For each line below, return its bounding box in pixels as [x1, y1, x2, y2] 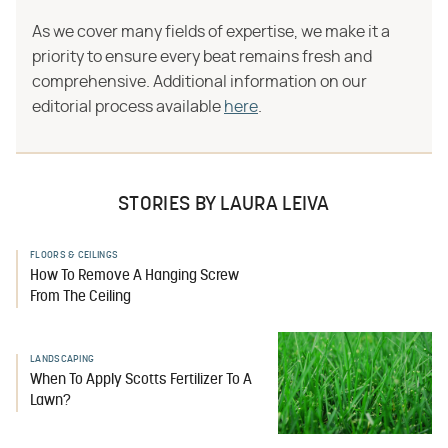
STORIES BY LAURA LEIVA [118, 195, 330, 215]
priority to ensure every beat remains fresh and [32, 49, 372, 65]
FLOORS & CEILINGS [30, 250, 119, 261]
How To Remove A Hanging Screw [30, 269, 239, 284]
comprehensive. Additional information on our [32, 74, 367, 90]
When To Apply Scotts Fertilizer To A [30, 373, 252, 389]
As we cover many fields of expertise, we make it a [32, 24, 390, 40]
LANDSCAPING [30, 354, 95, 366]
